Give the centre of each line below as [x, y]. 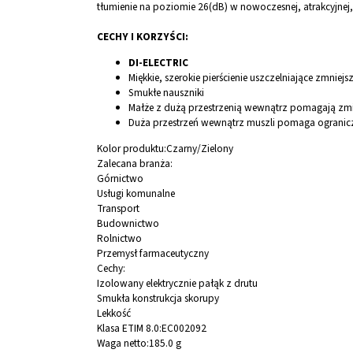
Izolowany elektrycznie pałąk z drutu [177, 284]
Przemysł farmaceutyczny [153, 254]
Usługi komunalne [136, 194]
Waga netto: [123, 344]
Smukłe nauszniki [166, 93]
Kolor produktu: [132, 149]
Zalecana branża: [135, 164]
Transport [118, 209]
